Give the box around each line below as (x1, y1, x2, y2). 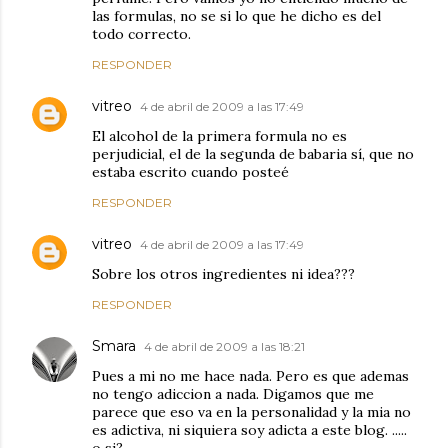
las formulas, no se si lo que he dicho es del (92, 7, 381, 25)
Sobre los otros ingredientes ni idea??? (92, 265, 355, 283)
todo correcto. (92, 25, 191, 43)
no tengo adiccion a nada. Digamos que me (92, 385, 374, 403)
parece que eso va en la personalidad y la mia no (92, 403, 411, 421)
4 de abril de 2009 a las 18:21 (144, 339, 305, 354)
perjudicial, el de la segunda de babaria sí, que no (92, 145, 414, 163)
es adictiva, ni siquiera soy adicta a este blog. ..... (92, 421, 407, 439)
